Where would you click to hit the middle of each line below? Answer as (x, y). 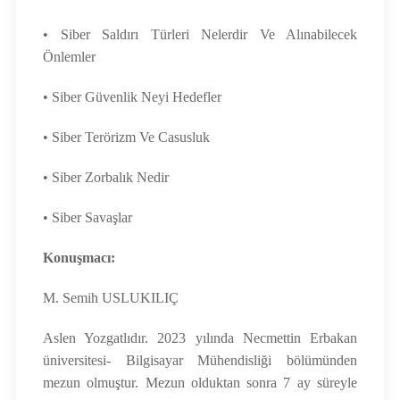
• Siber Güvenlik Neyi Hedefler (132, 97)
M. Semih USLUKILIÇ (112, 298)
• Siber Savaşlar (87, 217)
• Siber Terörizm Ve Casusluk (126, 137)
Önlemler (69, 57)
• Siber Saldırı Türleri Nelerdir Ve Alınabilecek (200, 34)
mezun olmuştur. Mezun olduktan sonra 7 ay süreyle (200, 383)
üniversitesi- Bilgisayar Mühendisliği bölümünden (200, 360)
